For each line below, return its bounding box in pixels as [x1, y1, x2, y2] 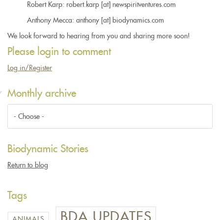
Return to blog [7, 161, 48, 168]
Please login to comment [7, 46, 111, 57]
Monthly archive [7, 88, 76, 99]
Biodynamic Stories [7, 143, 88, 154]
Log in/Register [7, 64, 52, 71]
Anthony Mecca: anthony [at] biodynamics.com [27, 16, 164, 24]
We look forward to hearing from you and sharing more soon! [7, 32, 190, 39]
